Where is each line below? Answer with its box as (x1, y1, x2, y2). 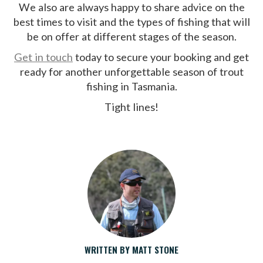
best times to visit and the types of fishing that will (13, 15, 250, 29)
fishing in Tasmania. (86, 80, 177, 93)
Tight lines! (104, 100, 159, 114)
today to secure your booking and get (73, 50, 249, 64)
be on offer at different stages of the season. (26, 30, 237, 43)
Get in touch (14, 50, 73, 64)
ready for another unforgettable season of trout (19, 65, 244, 79)
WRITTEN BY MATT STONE (85, 243, 178, 257)
